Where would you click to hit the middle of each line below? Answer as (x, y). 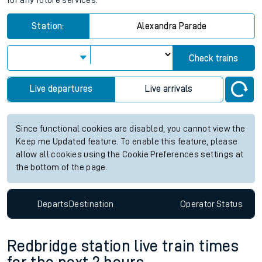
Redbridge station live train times (123, 247)
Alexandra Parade (172, 26)
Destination (91, 204)
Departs (53, 204)
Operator (197, 204)
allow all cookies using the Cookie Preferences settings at (130, 155)
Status (229, 204)
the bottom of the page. (62, 168)
